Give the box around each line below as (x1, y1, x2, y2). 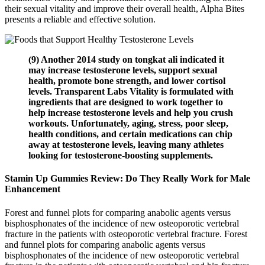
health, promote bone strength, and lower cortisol (28, 76, 225, 86)
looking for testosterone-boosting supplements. (28, 150, 213, 160)
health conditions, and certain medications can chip (28, 129, 232, 139)
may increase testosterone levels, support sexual (28, 65, 217, 75)
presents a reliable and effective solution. (5, 14, 156, 24)
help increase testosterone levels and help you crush (28, 108, 233, 118)
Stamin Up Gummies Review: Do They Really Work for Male (5, 173, 250, 184)
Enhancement (5, 184, 60, 195)
